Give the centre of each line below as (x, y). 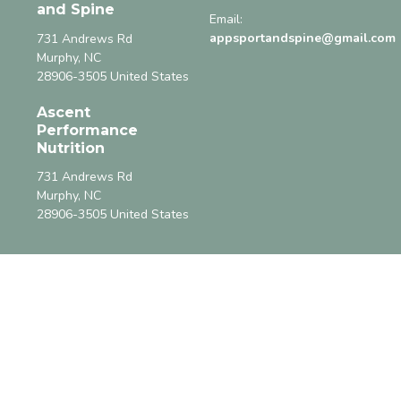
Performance (87, 130)
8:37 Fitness (70, 380)
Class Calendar (80, 362)
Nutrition (70, 148)
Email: (226, 20)
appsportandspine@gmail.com (302, 38)
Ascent (63, 112)
